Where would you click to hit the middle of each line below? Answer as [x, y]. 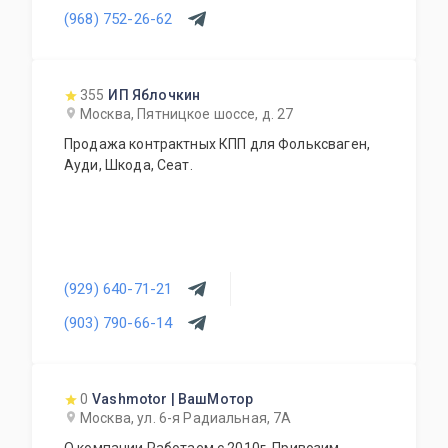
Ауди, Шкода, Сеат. [128, 165]
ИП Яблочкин [154, 95]
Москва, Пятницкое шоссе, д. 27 [187, 114]
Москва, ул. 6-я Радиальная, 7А [186, 418]
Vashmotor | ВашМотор [173, 399]
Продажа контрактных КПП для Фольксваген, [217, 144]
